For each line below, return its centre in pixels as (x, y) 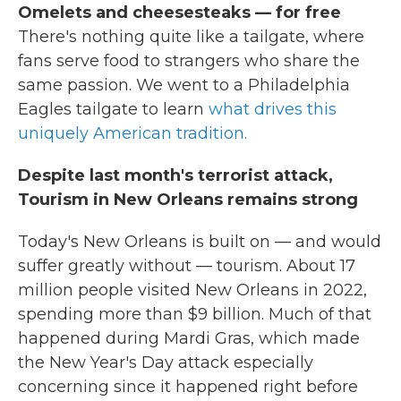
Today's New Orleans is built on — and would (200, 242)
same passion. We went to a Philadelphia (184, 85)
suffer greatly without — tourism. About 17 (187, 266)
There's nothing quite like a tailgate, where (191, 37)
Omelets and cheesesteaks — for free (179, 13)
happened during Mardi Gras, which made (189, 338)
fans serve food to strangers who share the (189, 61)
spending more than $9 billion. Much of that (195, 314)
